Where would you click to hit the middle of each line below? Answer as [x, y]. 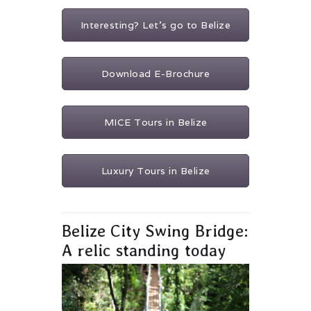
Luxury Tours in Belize [155, 171]
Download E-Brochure [155, 74]
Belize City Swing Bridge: [155, 231]
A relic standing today [144, 251]
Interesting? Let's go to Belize [155, 25]
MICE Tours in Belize [155, 123]
